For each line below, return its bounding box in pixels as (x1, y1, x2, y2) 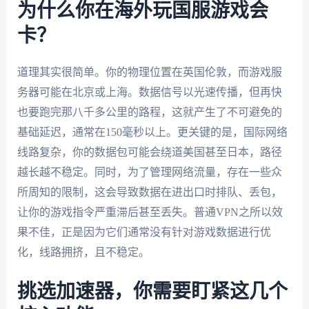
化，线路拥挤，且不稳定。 (17, 246, 150, 258)
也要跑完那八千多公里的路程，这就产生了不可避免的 (17, 106, 282, 118)
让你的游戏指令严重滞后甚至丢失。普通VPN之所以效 (17, 206, 283, 218)
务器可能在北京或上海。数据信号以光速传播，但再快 (17, 86, 282, 98)
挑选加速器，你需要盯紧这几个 (17, 282, 288, 302)
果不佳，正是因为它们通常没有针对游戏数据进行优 (17, 226, 271, 238)
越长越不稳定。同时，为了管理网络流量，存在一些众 (17, 166, 282, 178)
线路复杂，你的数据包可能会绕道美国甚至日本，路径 (17, 146, 282, 158)
